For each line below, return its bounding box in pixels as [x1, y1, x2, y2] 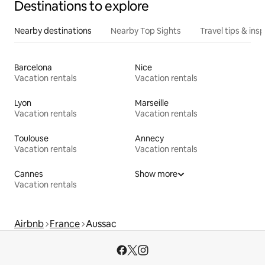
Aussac [86, 217, 117, 230]
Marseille [135, 97, 169, 108]
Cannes [14, 168, 43, 179]
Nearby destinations [14, 25, 92, 36]
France [50, 217, 80, 230]
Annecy [135, 132, 164, 144]
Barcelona [14, 62, 52, 73]
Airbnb [14, 217, 44, 230]
